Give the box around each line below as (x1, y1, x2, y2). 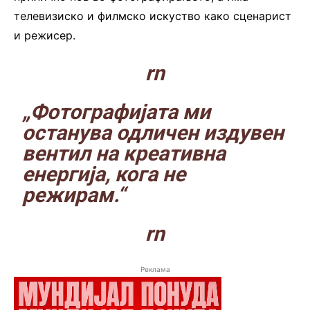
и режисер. (14, 28, 75, 42)
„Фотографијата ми (22, 99, 211, 124)
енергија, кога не (22, 161, 186, 186)
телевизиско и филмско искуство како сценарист (14, 8, 291, 23)
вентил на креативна (22, 140, 226, 165)
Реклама (140, 264, 170, 273)
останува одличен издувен (22, 120, 284, 145)
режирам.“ (22, 182, 126, 207)
